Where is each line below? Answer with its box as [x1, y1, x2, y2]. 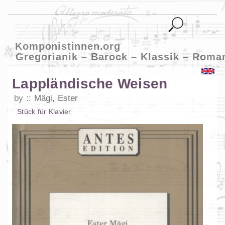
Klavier [48, 107, 71, 116]
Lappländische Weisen [12, 76, 168, 92]
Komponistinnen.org [15, 40, 121, 52]
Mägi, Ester [34, 93, 78, 103]
